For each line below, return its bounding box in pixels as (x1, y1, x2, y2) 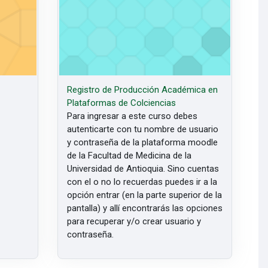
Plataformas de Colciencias (67, 97, 176, 108)
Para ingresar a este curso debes (67, 110, 198, 121)
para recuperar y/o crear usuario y (67, 215, 202, 227)
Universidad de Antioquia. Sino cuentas (67, 163, 220, 174)
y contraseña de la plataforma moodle (67, 136, 218, 148)
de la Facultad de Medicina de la (67, 150, 192, 161)
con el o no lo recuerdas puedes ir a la (67, 176, 218, 187)
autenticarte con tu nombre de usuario (67, 123, 219, 135)
